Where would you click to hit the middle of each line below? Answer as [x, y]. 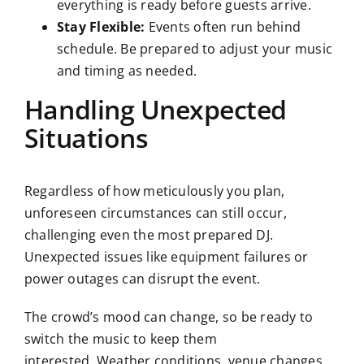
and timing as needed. [127, 70]
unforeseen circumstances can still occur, [155, 213]
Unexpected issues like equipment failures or [166, 257]
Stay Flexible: [101, 26]
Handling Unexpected [155, 109]
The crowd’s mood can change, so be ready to [169, 317]
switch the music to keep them [120, 339]
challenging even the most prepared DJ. [149, 235]
